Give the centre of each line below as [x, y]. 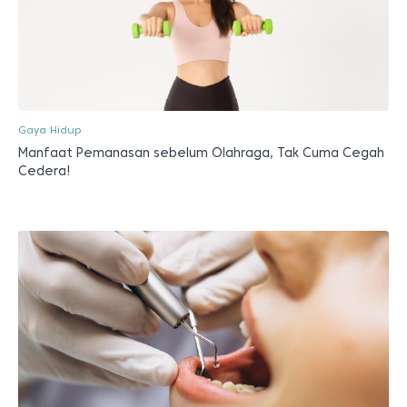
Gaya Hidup [50, 129]
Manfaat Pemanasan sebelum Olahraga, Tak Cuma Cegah [201, 152]
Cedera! [45, 170]
